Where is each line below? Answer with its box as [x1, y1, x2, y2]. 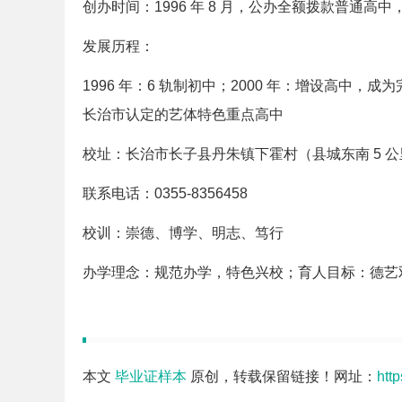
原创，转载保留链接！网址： [187, 369, 377, 384]
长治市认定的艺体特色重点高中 [83, 107, 284, 122]
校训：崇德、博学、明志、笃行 [83, 225, 284, 240]
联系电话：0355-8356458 [83, 186, 248, 201]
